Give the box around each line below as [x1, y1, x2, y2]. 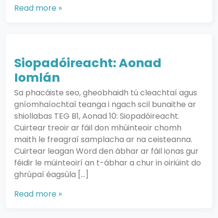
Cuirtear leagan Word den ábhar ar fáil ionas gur [14, 145, 199, 157]
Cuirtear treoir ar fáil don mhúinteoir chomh [14, 122, 182, 133]
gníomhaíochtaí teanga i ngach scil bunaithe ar [14, 99, 196, 110]
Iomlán [14, 69, 60, 86]
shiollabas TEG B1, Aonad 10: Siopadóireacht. [14, 110, 180, 122]
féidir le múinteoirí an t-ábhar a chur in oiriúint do [14, 157, 201, 168]
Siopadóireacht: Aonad [14, 54, 162, 72]
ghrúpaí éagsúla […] [14, 169, 89, 180]
